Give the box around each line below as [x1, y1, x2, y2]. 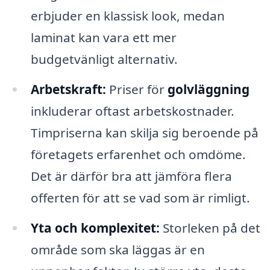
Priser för [105, 81, 168, 98]
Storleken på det [159, 219, 260, 236]
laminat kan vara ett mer [30, 29, 177, 46]
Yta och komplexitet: [30, 219, 160, 236]
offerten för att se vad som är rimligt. [30, 189, 250, 207]
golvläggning [167, 81, 250, 98]
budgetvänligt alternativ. [30, 51, 178, 68]
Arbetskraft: [30, 81, 106, 98]
